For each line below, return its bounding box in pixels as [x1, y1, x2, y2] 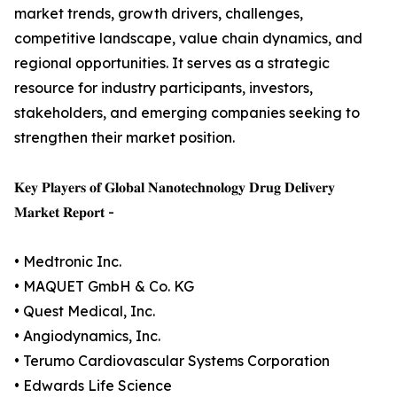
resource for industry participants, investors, [14, 79, 313, 97]
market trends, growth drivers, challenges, [14, 4, 303, 23]
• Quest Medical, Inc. [14, 302, 155, 321]
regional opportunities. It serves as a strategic [14, 54, 330, 73]
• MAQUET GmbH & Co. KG [14, 277, 194, 296]
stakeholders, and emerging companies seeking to [14, 104, 360, 122]
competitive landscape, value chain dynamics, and [14, 29, 362, 48]
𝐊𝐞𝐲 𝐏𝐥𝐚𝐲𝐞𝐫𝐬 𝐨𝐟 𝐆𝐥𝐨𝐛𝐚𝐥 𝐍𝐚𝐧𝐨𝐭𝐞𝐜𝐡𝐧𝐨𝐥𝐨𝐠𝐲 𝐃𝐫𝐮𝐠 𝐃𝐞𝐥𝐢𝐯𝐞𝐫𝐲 [14, 178, 335, 197]
